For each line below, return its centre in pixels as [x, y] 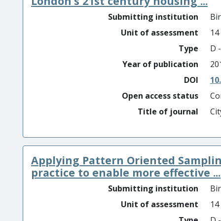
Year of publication [160, 64]
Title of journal [168, 111]
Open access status [160, 96]
